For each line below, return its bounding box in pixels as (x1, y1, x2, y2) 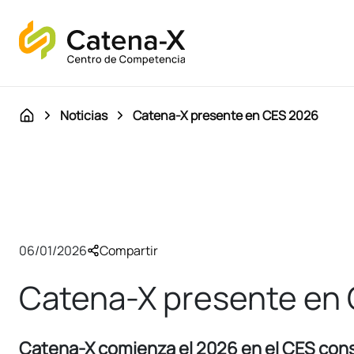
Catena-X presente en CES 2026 (133, 107, 318, 124)
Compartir (100, 242, 158, 260)
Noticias (60, 107, 107, 124)
